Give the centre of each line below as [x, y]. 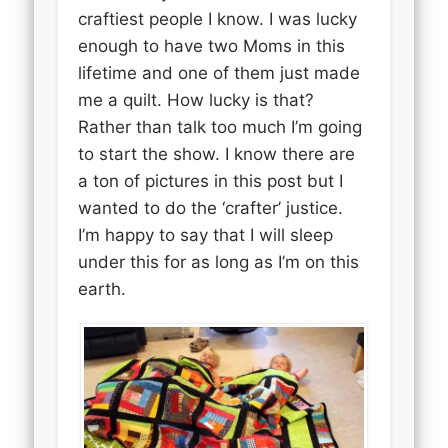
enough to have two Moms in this [212, 46]
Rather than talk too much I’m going [220, 127]
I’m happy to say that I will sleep [206, 235]
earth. [102, 289]
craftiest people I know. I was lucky [218, 19]
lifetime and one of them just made [219, 73]
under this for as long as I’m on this [219, 262]
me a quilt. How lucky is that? [196, 100]
